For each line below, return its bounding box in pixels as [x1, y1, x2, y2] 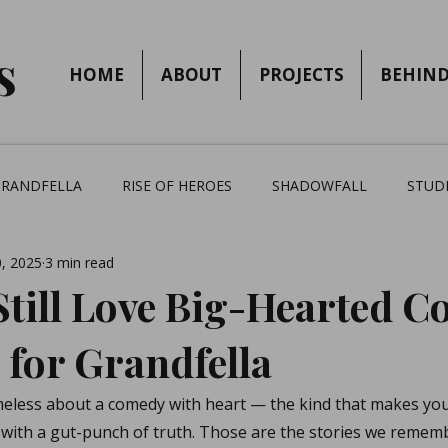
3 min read [45, 252, 114, 272]
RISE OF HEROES [122, 175, 232, 195]
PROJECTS [258, 63, 344, 86]
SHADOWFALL [272, 175, 367, 195]
